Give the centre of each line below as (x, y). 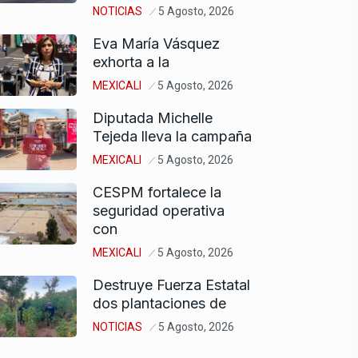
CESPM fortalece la (157, 192)
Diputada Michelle (153, 117)
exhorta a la (131, 62)
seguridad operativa (159, 210)
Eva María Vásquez (156, 43)
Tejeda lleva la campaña (172, 136)
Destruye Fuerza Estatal (171, 284)
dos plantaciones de (159, 303)
